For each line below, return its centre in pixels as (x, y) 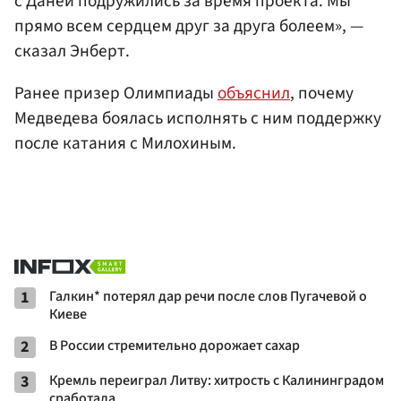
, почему (322, 93)
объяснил (254, 93)
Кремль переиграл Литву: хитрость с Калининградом (217, 380)
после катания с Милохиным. (125, 143)
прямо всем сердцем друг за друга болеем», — (189, 26)
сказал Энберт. (72, 51)
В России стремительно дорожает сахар (175, 345)
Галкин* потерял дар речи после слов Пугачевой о (208, 296)
